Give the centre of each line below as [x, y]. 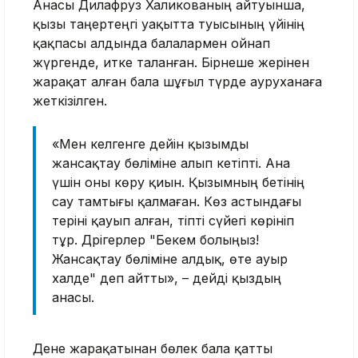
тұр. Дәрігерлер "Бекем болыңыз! [155, 239]
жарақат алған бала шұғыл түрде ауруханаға [177, 81]
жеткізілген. [70, 100]
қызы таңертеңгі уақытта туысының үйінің [169, 24]
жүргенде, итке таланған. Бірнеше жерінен [171, 62]
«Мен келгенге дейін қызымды [150, 143]
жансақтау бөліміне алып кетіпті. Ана [171, 163]
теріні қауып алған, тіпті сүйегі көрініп [173, 220]
